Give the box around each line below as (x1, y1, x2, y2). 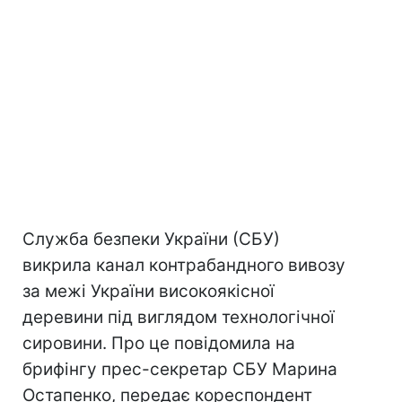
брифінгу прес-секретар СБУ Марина (22, 359, 337, 380)
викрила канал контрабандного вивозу (22, 255, 345, 275)
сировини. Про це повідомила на (22, 333, 295, 354)
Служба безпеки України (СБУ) (22, 229, 280, 249)
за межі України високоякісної (22, 281, 275, 301)
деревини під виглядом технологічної (22, 307, 335, 328)
